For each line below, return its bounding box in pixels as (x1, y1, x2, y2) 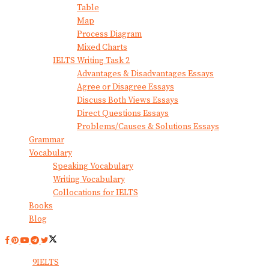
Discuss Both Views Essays (77, 95, 178, 106)
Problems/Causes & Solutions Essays (77, 121, 219, 133)
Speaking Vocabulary (53, 161, 133, 172)
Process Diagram (77, 29, 142, 40)
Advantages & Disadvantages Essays (77, 68, 214, 80)
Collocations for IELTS (53, 187, 138, 199)
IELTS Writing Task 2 (53, 55, 130, 67)
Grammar (29, 134, 64, 146)
